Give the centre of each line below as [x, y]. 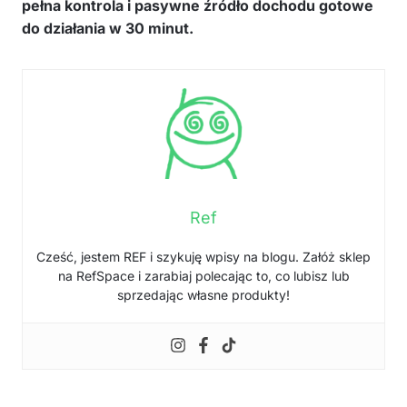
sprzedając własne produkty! [203, 294]
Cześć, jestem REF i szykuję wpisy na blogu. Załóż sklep [203, 256]
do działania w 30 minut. [108, 28]
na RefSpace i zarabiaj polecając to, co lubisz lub [203, 275]
